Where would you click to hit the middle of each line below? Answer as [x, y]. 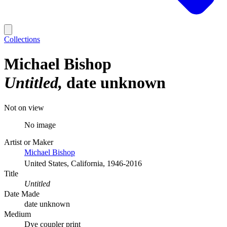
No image [40, 125]
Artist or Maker [29, 142]
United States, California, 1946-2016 [83, 163]
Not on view [24, 107]
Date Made [22, 194]
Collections [22, 39]
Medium [17, 214]
